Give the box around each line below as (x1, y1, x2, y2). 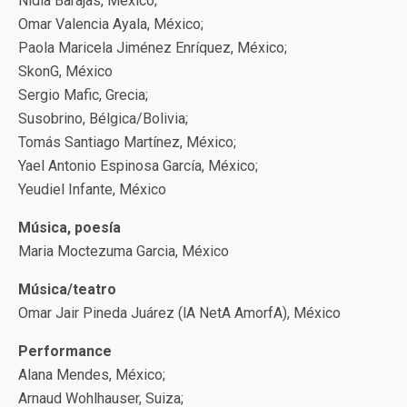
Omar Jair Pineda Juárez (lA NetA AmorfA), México (18, 304, 341, 322)
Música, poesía (18, 219, 121, 236)
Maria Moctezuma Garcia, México (18, 243, 229, 260)
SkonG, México (18, 63, 113, 80)
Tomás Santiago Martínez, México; (18, 134, 236, 151)
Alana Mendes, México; (18, 366, 165, 383)
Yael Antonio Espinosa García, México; (18, 157, 258, 174)
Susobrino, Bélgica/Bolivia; (18, 110, 188, 127)
